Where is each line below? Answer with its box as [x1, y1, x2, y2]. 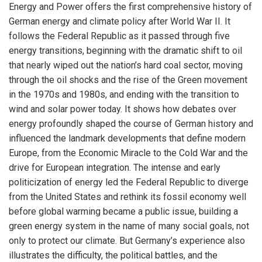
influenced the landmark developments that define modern [9, 133, 246, 144]
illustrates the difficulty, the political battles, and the [9, 250, 218, 261]
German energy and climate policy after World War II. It [9, 16, 230, 27]
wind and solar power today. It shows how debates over [9, 104, 236, 115]
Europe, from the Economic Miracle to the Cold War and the [9, 147, 248, 158]
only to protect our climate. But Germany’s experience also [9, 235, 245, 246]
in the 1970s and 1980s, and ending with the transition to [9, 89, 239, 100]
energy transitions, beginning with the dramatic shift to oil [9, 45, 242, 56]
